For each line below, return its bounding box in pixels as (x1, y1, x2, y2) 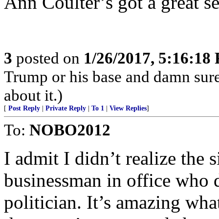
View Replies (109, 105, 147, 112)
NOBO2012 (29, 121, 110, 139)
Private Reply (45, 105, 86, 112)
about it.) (4, 86, 63, 104)
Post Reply (8, 105, 40, 112)
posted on (12, 49, 84, 67)
